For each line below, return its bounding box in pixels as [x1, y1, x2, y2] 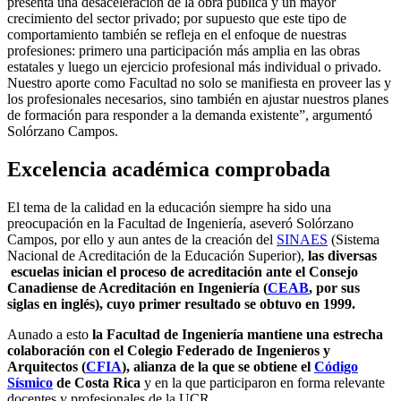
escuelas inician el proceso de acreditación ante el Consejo [7, 263, 358, 279]
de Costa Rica [53, 374, 141, 390]
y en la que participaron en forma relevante [141, 374, 385, 390]
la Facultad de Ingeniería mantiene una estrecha [92, 326, 383, 342]
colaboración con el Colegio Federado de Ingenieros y [7, 342, 330, 358]
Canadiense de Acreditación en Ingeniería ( [7, 279, 268, 295]
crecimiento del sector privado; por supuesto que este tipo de [7, 11, 346, 27]
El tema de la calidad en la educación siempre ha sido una [7, 199, 331, 215]
